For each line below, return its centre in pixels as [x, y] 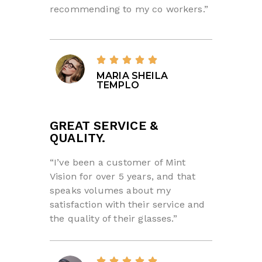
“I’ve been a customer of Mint [118, 162]
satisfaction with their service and [127, 204]
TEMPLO [118, 85]
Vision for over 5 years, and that [123, 176]
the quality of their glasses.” [113, 218]
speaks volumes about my [110, 190]
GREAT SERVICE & [104, 125]
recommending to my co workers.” [129, 9]
